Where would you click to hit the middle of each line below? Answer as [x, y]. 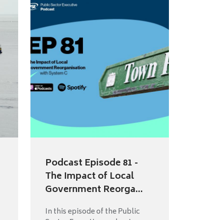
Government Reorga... [94, 190]
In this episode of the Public [92, 212]
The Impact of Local [89, 177]
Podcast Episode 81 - [91, 164]
